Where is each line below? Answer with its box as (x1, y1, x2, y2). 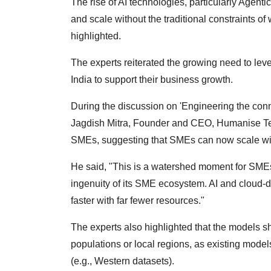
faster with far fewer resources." (71, 195, 204, 206)
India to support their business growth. (71, 74, 233, 85)
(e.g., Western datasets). (71, 256, 174, 267)
